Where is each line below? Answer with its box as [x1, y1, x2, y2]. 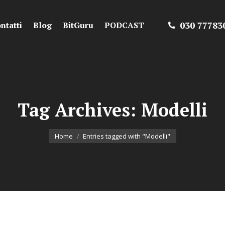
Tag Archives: [18, 97, 141, 122]
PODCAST [104, 20, 144, 31]
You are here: [49, 123, 95, 134]
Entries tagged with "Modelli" [83, 131, 170, 141]
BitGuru [62, 20, 93, 31]
